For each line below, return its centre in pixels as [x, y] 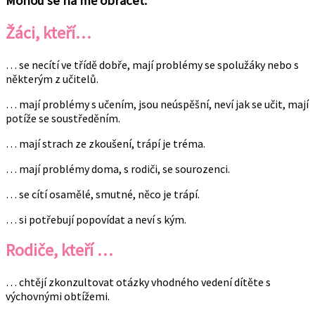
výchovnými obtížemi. [58, 296]
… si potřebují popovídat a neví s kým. [96, 219]
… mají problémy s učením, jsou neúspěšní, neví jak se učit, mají [157, 104]
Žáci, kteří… [48, 32]
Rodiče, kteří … [59, 250]
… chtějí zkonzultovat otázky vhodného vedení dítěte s [138, 282]
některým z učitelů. [52, 78]
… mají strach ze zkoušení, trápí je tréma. [105, 143]
